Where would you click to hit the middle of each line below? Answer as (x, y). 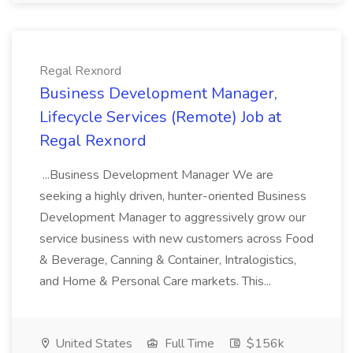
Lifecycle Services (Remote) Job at (160, 117)
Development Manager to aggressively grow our (173, 217)
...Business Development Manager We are (156, 175)
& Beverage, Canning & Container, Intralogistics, (168, 260)
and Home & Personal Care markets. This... (157, 281)
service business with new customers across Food (176, 239)
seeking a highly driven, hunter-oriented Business (173, 196)
